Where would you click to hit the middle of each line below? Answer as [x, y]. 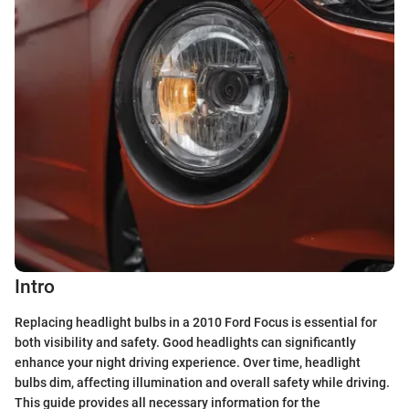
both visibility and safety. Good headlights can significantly [185, 342]
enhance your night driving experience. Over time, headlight [188, 362]
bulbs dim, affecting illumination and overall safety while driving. [202, 382]
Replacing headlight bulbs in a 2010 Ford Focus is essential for [196, 322]
